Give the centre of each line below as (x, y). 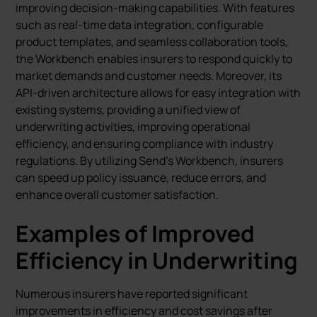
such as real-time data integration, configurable (140, 25)
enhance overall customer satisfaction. (117, 195)
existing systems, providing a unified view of (128, 110)
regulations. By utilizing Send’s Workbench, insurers (150, 161)
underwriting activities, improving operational (133, 127)
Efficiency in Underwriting (157, 260)
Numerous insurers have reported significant (132, 294)
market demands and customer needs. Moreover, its (149, 76)
